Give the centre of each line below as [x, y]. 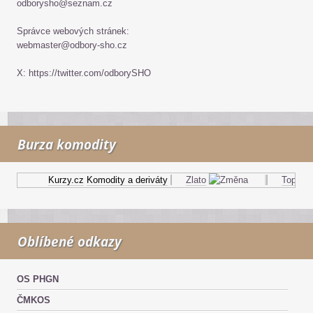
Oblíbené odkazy [70, 242]
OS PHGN [38, 279]
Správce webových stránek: [73, 31]
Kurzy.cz [59, 180]
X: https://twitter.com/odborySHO [84, 73]
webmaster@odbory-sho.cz [72, 45]
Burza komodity [67, 145]
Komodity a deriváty [120, 180]
